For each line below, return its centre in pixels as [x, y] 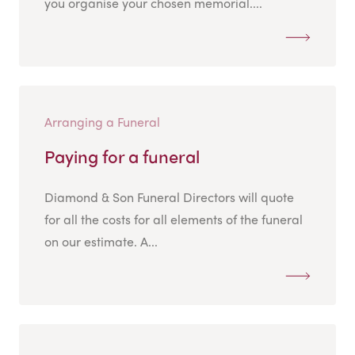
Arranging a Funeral [102, 122]
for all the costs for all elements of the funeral [174, 219]
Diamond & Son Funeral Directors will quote [169, 197]
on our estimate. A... [101, 242]
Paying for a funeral [122, 157]
